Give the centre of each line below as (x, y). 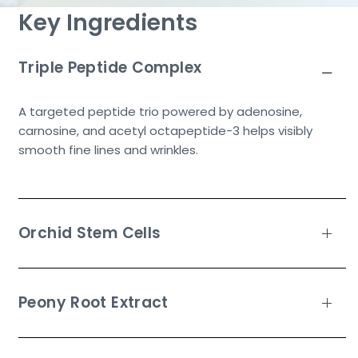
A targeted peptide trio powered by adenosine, (161, 111)
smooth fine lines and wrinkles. (109, 149)
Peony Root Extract (93, 302)
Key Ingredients (108, 22)
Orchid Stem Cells (90, 233)
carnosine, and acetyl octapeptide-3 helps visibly (166, 130)
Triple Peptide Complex (110, 67)
